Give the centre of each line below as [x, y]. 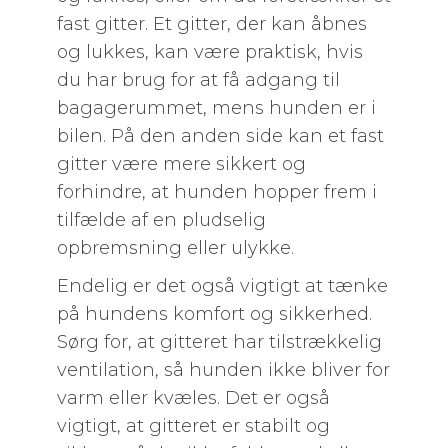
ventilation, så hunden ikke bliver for [223, 370]
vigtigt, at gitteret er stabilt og [193, 426]
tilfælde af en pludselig [161, 220]
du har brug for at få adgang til [198, 80]
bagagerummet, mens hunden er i [216, 108]
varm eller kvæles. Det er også [193, 398]
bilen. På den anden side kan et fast [220, 136]
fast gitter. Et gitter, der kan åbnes [211, 24]
